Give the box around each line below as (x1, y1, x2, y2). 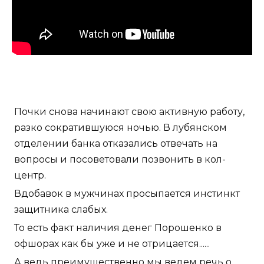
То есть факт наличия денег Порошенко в (14, 222, 222, 234)
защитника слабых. (14, 204, 108, 216)
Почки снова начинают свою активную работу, (14, 106, 245, 118)
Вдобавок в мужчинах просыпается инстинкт (14, 188, 240, 200)
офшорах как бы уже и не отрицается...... (14, 238, 210, 250)
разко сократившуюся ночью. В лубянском (14, 122, 227, 134)
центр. (14, 170, 46, 181)
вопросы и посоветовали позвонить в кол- (14, 154, 226, 166)
